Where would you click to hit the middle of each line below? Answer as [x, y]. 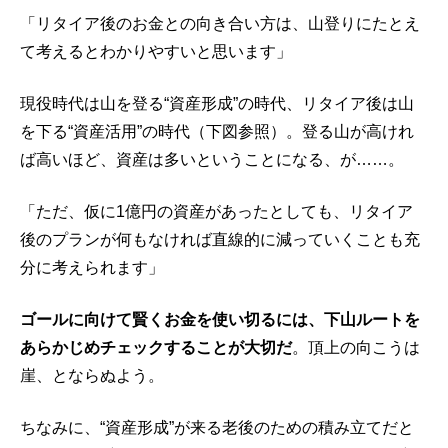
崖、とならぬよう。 [92, 375]
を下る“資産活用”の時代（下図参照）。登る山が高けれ [217, 131]
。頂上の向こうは [356, 347]
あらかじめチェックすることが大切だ [156, 347]
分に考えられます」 [92, 267]
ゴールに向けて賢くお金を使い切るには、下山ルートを [220, 319]
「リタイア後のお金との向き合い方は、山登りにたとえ [220, 23]
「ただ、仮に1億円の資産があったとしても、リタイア [216, 211]
